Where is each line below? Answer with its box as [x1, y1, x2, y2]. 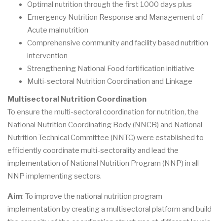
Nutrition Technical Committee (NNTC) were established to [7, 133, 204, 142]
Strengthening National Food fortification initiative [27, 64, 196, 73]
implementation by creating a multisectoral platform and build [7, 204, 212, 214]
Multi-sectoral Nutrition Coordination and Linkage [27, 76, 194, 86]
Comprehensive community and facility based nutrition [27, 38, 208, 47]
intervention [27, 51, 69, 60]
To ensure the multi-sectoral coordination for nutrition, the [7, 107, 199, 116]
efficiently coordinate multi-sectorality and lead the [7, 146, 179, 155]
